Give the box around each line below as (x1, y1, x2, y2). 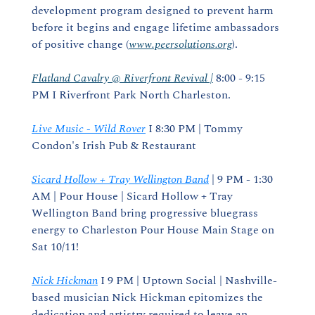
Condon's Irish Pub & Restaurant (32, 137, 196, 154)
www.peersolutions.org (129, 36, 232, 53)
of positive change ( (32, 36, 129, 53)
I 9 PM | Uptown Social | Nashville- (98, 272, 277, 289)
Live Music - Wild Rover (32, 120, 146, 137)
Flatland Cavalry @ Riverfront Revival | (32, 70, 213, 86)
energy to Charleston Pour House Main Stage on (32, 221, 274, 238)
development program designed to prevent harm (32, 2, 274, 19)
